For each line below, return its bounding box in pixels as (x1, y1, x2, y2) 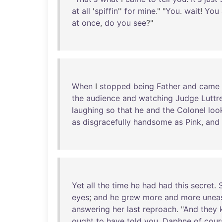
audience (86, 93, 120, 103)
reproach (143, 204, 176, 214)
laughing (72, 105, 104, 115)
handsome (133, 117, 172, 127)
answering (72, 204, 110, 214)
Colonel (177, 105, 206, 115)
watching (139, 93, 173, 103)
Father (157, 81, 180, 91)
